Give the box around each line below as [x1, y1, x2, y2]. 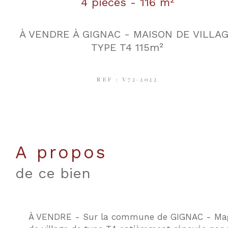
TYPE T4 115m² [91, 41, 164, 54]
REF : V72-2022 [96, 75, 158, 83]
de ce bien [15, 165, 91, 182]
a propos [28, 142, 107, 163]
